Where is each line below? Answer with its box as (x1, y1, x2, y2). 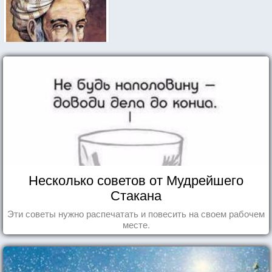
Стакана (110, 185, 161, 204)
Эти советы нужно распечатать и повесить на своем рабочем (7, 206, 265, 220)
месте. (122, 217, 150, 231)
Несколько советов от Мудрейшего (29, 169, 243, 189)
